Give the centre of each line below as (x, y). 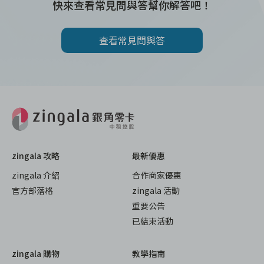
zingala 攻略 (36, 155)
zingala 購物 (36, 254)
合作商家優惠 (157, 175)
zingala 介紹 (36, 175)
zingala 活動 (156, 191)
